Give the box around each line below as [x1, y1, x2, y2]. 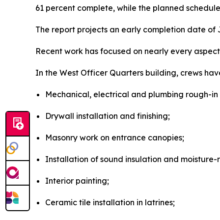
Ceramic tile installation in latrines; [45, 197, 175, 207]
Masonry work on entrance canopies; [45, 132, 184, 142]
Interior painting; [45, 175, 109, 186]
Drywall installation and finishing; [45, 110, 170, 121]
